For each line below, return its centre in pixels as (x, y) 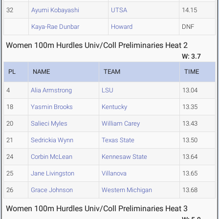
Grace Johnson (52, 190)
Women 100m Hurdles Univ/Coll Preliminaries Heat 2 (97, 45)
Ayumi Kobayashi (55, 10)
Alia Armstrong (51, 90)
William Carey (121, 124)
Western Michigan (127, 190)
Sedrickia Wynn (52, 140)
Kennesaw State (124, 157)
